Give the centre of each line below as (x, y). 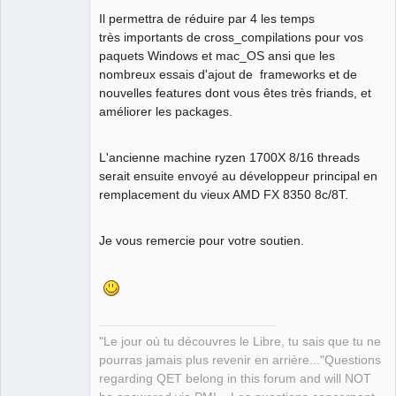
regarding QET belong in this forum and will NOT (235, 379)
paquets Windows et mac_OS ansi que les (217, 55)
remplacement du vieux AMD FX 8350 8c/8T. (224, 194)
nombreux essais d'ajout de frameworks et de (228, 74)
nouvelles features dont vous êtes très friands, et (235, 92)
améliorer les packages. (166, 111)
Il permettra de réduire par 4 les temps (207, 18)
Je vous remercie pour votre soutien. (203, 240)
